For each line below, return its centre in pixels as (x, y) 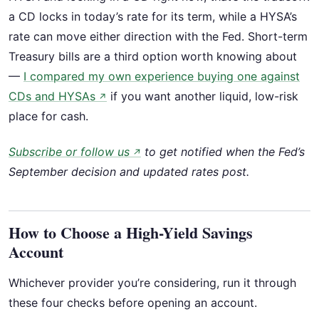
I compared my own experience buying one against (162, 76)
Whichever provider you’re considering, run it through (152, 283)
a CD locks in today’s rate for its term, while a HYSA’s (153, 16)
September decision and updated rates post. (129, 172)
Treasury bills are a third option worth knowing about (153, 56)
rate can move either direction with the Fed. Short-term (158, 36)
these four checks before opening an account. (133, 303)
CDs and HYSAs (52, 96)
